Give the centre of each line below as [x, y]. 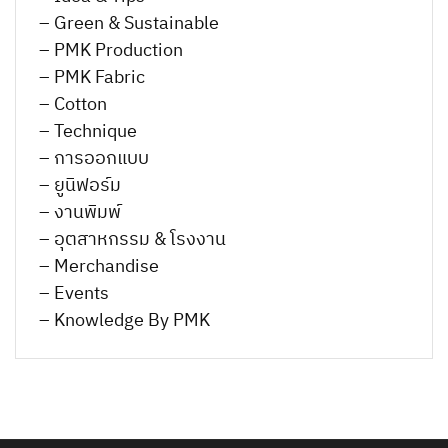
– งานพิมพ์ [80, 212]
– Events [74, 293]
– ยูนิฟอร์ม [80, 185]
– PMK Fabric [92, 77]
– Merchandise [99, 266]
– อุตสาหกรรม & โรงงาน [132, 239]
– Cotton [73, 104]
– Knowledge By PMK [124, 320]
